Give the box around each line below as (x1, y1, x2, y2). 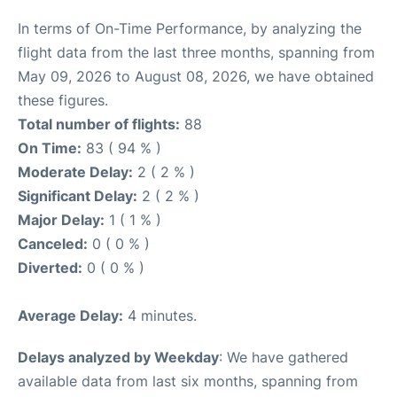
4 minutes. (123, 307, 197, 325)
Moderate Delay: (18, 163, 133, 182)
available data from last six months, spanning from (18, 372, 358, 391)
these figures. (18, 91, 108, 110)
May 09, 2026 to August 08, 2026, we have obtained (18, 67, 374, 86)
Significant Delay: (18, 187, 137, 206)
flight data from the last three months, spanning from (18, 43, 375, 62)
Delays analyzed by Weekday (18, 348, 219, 367)
